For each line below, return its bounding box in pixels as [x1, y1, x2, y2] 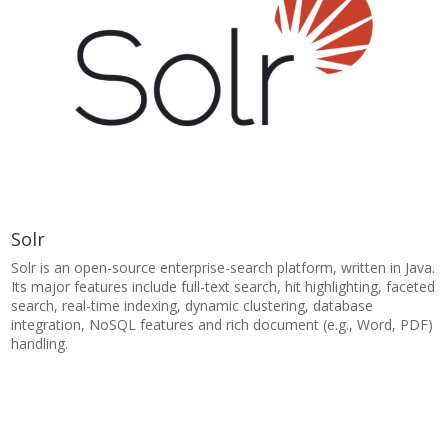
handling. [11, 333, 73, 353]
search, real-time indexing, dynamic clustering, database [11, 295, 374, 315]
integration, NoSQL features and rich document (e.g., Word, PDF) [11, 314, 434, 334]
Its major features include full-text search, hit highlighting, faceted [11, 276, 436, 296]
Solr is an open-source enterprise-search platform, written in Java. [11, 257, 436, 277]
